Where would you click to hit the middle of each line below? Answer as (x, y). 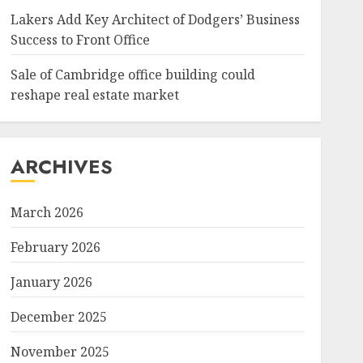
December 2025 (58, 317)
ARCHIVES (61, 167)
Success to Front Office (80, 40)
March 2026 (47, 212)
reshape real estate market (94, 95)
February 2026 (55, 247)
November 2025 (60, 352)
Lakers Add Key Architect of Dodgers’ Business (155, 19)
